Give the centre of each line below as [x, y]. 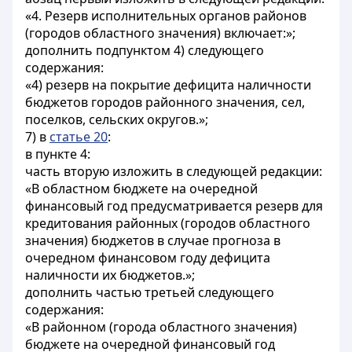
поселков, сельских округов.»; [117, 119]
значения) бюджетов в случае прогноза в [153, 240]
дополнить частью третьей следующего [150, 292]
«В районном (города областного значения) [161, 327]
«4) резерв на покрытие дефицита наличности [168, 85]
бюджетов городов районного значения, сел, [165, 102]
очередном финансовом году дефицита [148, 258]
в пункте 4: [58, 154]
